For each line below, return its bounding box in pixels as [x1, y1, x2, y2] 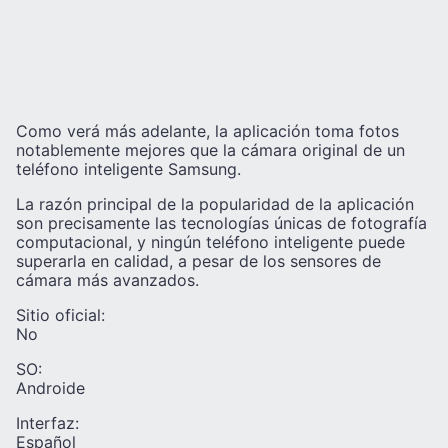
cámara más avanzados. [16, 270, 199, 291]
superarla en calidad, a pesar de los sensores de [16, 251, 381, 272]
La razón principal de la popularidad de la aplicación [16, 194, 414, 215]
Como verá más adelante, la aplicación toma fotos [16, 121, 399, 142]
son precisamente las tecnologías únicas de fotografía [16, 213, 427, 234]
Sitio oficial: [16, 305, 105, 326]
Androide [16, 378, 85, 399]
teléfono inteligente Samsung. [16, 159, 241, 180]
